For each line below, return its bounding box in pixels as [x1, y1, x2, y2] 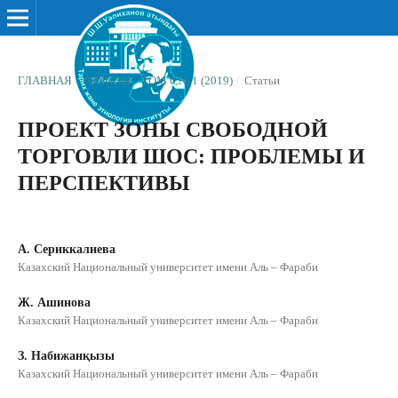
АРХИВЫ [83, 73, 131, 87]
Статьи [243, 73, 280, 87]
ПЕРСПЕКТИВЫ [17, 171, 190, 195]
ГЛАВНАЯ [17, 73, 72, 87]
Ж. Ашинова [17, 296, 91, 309]
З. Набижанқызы [17, 349, 115, 363]
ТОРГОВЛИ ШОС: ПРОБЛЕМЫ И [17, 144, 365, 168]
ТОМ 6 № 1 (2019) [141, 73, 234, 87]
